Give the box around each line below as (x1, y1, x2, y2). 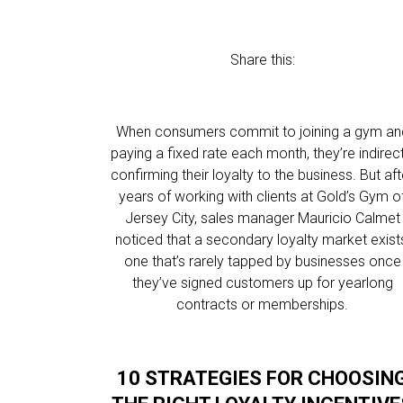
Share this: (229, 51, 295, 68)
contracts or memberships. (176, 296, 349, 313)
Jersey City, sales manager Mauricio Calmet (124, 210, 400, 227)
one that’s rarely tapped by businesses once (123, 253, 401, 270)
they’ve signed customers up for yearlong (131, 274, 393, 291)
